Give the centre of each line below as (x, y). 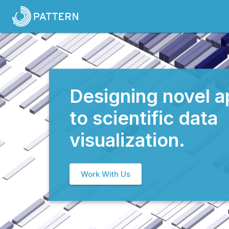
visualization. (127, 140)
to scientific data (144, 118)
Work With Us (106, 174)
